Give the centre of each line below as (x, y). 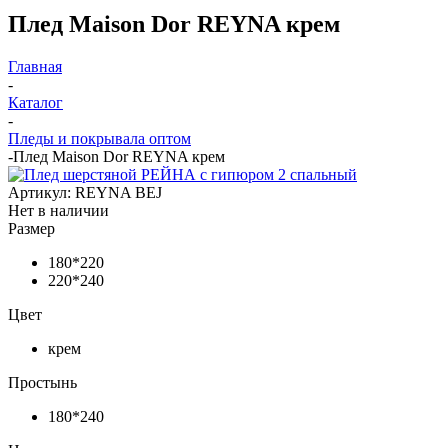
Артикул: (39, 192)
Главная (35, 66)
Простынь (42, 382)
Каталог (35, 102)
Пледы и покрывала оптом (99, 138)
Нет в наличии (58, 210)
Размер (31, 228)
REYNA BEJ (118, 192)
